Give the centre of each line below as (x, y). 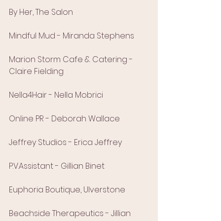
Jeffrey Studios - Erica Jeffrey (65, 143)
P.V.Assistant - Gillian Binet (57, 166)
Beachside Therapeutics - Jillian (71, 214)
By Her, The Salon (41, 12)
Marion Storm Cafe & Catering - (72, 60)
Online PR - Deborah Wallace (64, 119)
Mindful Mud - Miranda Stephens (72, 36)
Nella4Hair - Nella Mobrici (56, 95)
